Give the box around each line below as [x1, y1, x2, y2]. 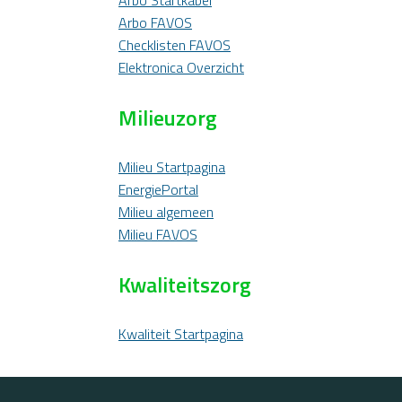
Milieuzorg [118, 101, 217, 134]
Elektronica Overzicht [118, 57, 244, 78]
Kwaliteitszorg [118, 268, 251, 301]
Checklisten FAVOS [118, 34, 231, 56]
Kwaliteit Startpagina [118, 323, 243, 345]
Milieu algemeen [118, 201, 214, 223]
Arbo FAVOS [118, 12, 192, 33]
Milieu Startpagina [118, 156, 225, 178]
